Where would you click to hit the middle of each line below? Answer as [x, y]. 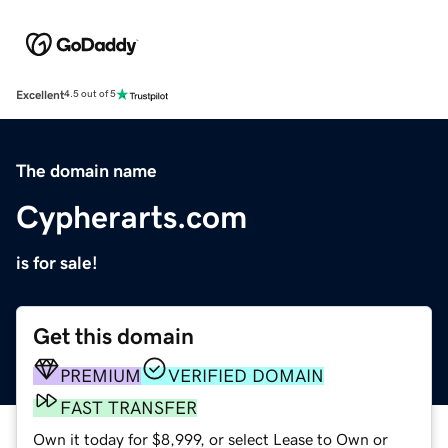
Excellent [40, 94]
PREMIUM [100, 375]
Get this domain [113, 336]
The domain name [86, 170]
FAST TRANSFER [128, 407]
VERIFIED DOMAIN [246, 375]
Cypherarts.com [131, 216]
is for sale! [57, 262]
